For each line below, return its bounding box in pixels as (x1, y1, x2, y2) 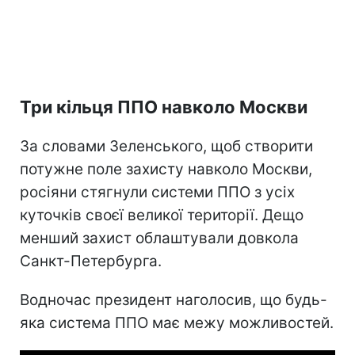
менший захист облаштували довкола (20, 228, 299, 247)
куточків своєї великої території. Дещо (20, 205, 303, 224)
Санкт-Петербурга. (20, 251, 162, 270)
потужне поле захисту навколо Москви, (20, 159, 312, 178)
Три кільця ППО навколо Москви (20, 96, 307, 117)
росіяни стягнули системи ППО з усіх (20, 182, 295, 201)
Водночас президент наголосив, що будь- (20, 290, 327, 309)
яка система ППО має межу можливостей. (20, 313, 334, 332)
